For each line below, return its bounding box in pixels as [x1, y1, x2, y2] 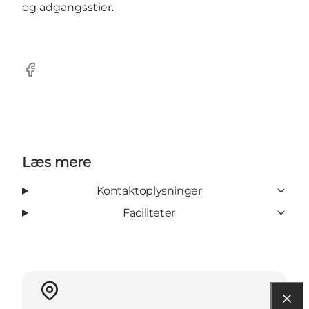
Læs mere [22, 153, 91, 170]
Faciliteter [123, 206, 175, 219]
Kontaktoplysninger [96, 183, 202, 197]
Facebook [21, 70, 76, 83]
